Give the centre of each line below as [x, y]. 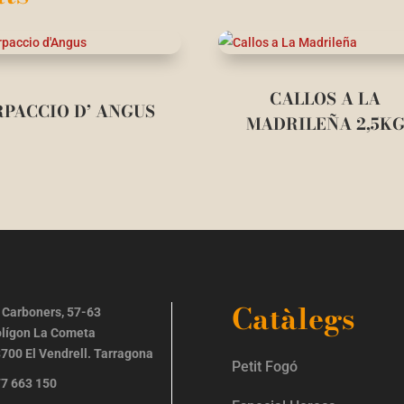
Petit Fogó [265, 367]
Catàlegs [294, 319]
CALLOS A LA [326, 98]
